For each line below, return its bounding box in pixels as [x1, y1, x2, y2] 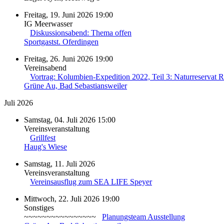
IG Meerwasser [24, 19, 72, 28]
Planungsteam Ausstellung [102, 212, 185, 221]
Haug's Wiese [24, 142, 67, 151]
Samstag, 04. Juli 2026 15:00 [24, 115, 115, 124]
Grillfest [30, 133, 55, 142]
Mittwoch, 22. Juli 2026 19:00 [24, 194, 119, 203]
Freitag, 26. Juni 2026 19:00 [24, 54, 113, 63]
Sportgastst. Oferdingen [24, 37, 98, 46]
